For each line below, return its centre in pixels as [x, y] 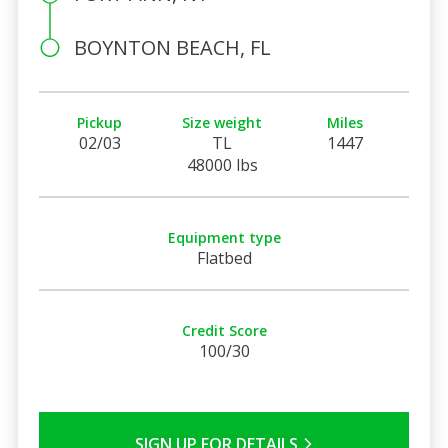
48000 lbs [222, 164]
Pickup [100, 122]
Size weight [222, 122]
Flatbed [224, 257]
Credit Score [224, 330]
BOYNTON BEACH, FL [172, 47]
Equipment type [224, 237]
